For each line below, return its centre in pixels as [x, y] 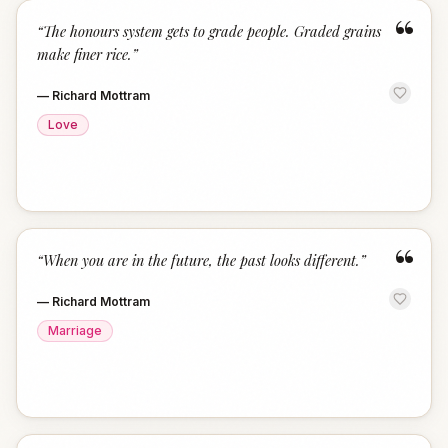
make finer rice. [84, 54]
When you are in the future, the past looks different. [201, 260]
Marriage [75, 330]
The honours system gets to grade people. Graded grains [212, 31]
